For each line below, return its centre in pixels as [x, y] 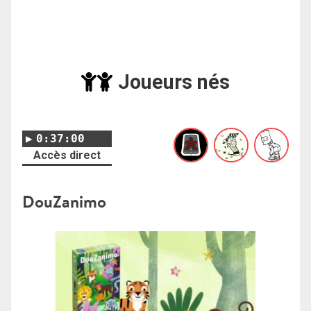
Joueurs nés [174, 82]
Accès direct [67, 155]
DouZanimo [64, 201]
